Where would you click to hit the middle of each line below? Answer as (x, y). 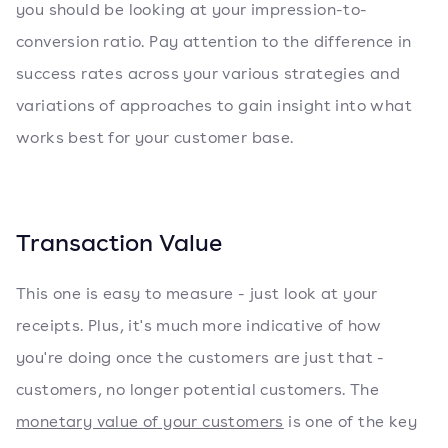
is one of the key (350, 421)
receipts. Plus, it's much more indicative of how (199, 325)
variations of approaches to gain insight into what (214, 105)
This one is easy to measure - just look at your (197, 293)
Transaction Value (119, 242)
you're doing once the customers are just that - (200, 357)
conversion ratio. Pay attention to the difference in (214, 41)
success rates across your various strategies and (208, 73)
